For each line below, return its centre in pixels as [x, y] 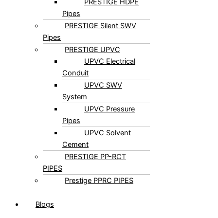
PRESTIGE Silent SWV [100, 35]
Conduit [75, 82]
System [75, 106]
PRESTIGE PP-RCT [95, 166]
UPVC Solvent [108, 142]
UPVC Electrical [110, 71]
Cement [75, 154]
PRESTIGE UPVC [92, 59]
